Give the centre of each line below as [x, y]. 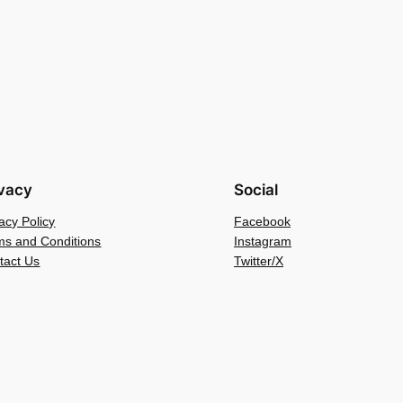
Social [255, 190]
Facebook [262, 222]
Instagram [262, 242]
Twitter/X [258, 261]
